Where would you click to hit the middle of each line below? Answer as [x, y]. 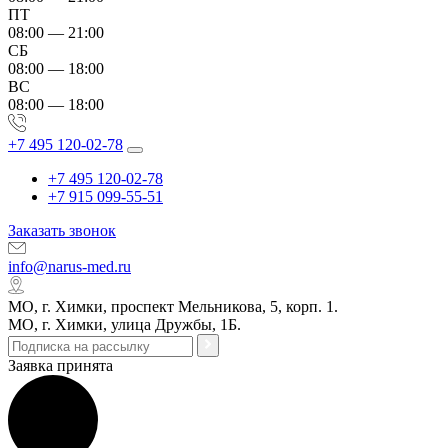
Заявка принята [60, 365]
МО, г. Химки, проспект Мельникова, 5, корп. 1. [173, 306]
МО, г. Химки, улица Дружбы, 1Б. [124, 324]
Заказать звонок [62, 230]
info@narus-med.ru [69, 266]
